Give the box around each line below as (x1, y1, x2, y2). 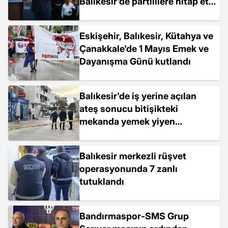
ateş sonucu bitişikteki (79, 103, 178, 114)
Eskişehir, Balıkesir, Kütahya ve (79, 31, 213, 41)
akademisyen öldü (79, 129, 158, 139)
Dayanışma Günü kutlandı (79, 56, 191, 67)
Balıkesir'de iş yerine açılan (79, 91, 196, 101)
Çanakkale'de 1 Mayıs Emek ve (79, 43, 209, 54)
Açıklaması (79, 9, 127, 19)
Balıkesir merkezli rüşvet (79, 151, 186, 161)
